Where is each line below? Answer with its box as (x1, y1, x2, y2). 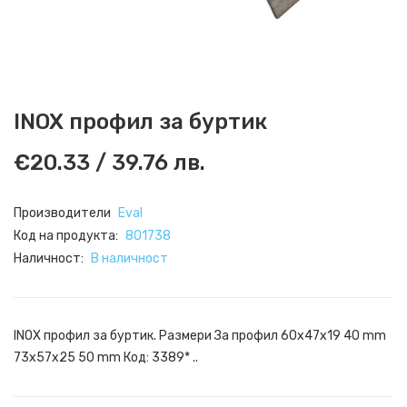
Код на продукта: (14, 228, 121, 243)
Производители (14, 205, 114, 221)
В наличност (91, 251, 168, 266)
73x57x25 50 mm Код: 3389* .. (14, 350, 198, 365)
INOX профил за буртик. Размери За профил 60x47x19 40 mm (14, 328, 386, 343)
